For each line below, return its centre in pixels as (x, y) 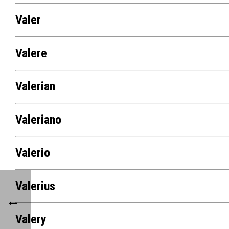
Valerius (35, 186)
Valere (31, 53)
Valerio (32, 153)
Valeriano (38, 120)
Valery (31, 220)
